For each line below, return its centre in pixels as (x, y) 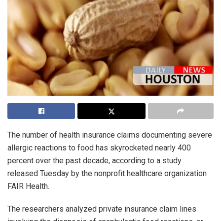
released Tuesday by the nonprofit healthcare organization (107, 173)
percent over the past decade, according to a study (94, 160)
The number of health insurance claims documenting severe (110, 135)
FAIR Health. (28, 186)
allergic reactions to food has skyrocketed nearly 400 (99, 147)
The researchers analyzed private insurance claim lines (102, 209)
